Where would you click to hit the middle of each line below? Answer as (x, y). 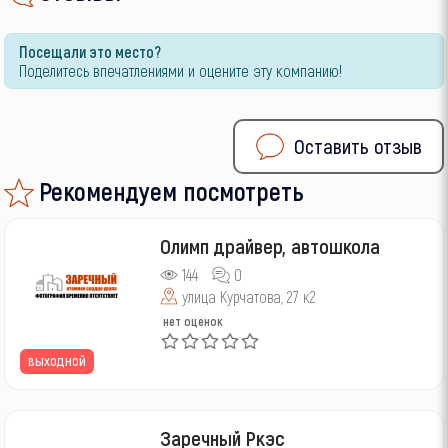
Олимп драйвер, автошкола (270, 245)
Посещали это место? (90, 51)
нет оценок (193, 320)
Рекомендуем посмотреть (172, 190)
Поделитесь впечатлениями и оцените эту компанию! (181, 70)
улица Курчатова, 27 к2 (249, 296)
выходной (57, 360)
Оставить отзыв (357, 146)
